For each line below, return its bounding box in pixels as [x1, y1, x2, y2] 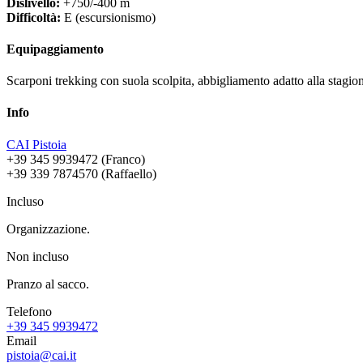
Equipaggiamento [6, 41, 104, 56]
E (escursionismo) [61, 10, 156, 24]
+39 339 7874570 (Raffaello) [6, 166, 156, 181]
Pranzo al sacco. [6, 276, 89, 291]
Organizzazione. [6, 221, 90, 236]
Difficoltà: [6, 10, 61, 24]
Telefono [6, 304, 52, 318]
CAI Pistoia [6, 137, 66, 152]
